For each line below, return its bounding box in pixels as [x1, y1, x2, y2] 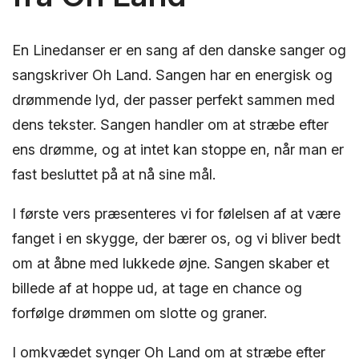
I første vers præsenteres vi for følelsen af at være [12, 204, 341, 222]
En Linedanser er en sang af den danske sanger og [12, 41, 346, 58]
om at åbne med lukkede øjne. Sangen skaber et [12, 254, 329, 272]
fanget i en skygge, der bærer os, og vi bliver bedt [12, 229, 341, 247]
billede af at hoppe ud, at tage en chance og [12, 279, 302, 296]
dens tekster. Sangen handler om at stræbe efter [12, 115, 329, 133]
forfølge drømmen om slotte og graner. [12, 304, 267, 321]
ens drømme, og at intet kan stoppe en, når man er [12, 140, 344, 158]
